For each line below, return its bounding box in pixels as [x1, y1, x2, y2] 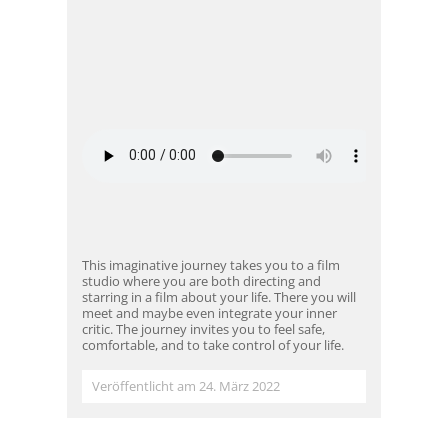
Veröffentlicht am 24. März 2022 [92, 376, 281, 395]
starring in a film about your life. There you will [82, 287, 357, 306]
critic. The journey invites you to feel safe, [82, 319, 326, 338]
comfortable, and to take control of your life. [82, 335, 345, 354]
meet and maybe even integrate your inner [82, 303, 338, 322]
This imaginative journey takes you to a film [82, 255, 341, 274]
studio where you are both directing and [82, 271, 322, 290]
